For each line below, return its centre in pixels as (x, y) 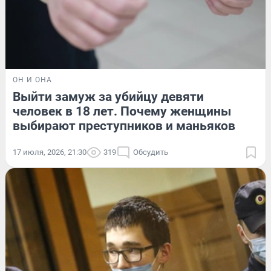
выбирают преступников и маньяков (124, 126)
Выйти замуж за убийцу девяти (108, 96)
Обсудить (151, 152)
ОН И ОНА (32, 80)
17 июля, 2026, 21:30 (50, 152)
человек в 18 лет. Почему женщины (122, 111)
